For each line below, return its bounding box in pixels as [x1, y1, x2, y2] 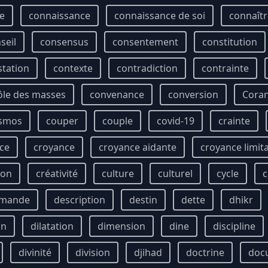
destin [129, 193, 157, 206]
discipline [213, 220, 255, 233]
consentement [112, 35, 178, 48]
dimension [98, 220, 145, 233]
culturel [158, 167, 193, 180]
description [54, 193, 105, 206]
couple [102, 114, 133, 127]
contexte [53, 62, 93, 75]
